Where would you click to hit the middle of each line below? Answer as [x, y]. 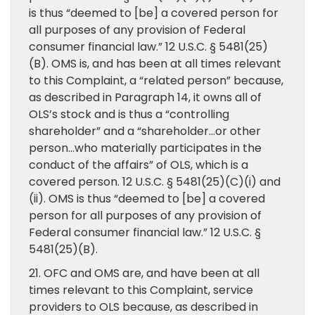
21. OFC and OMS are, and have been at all [144, 273]
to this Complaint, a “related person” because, [156, 81]
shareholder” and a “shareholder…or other [145, 131]
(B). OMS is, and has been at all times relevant [155, 64]
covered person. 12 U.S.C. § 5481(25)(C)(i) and [155, 182]
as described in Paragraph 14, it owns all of [145, 97]
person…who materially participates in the [145, 148]
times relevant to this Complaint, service [141, 290]
